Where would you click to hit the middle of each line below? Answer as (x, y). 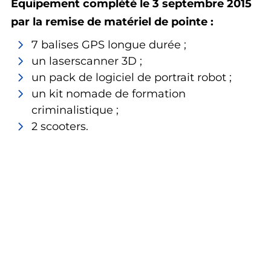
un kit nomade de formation (109, 94)
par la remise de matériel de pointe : (112, 22)
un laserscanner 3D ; (87, 61)
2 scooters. (60, 126)
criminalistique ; (75, 110)
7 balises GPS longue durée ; (109, 45)
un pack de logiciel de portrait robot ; (132, 77)
